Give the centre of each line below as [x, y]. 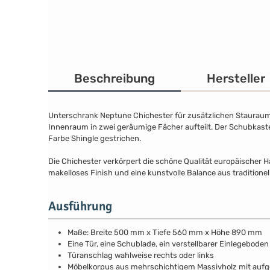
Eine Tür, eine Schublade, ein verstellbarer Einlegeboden [168, 243]
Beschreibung [115, 79]
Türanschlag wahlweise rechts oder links [141, 255]
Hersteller [236, 79]
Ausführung [80, 206]
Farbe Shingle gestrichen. [95, 139]
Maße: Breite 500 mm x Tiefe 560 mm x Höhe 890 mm [165, 232]
